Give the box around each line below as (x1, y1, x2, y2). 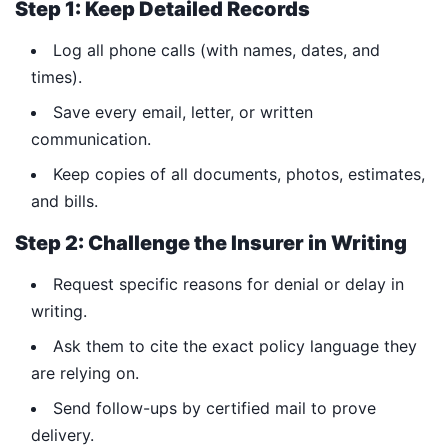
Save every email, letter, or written (53, 101, 313, 122)
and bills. (31, 190, 98, 211)
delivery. (31, 424, 94, 445)
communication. (31, 128, 151, 149)
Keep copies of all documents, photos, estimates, (53, 163, 425, 184)
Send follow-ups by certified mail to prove (53, 397, 376, 418)
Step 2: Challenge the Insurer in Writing (15, 230, 407, 255)
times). (31, 66, 82, 87)
